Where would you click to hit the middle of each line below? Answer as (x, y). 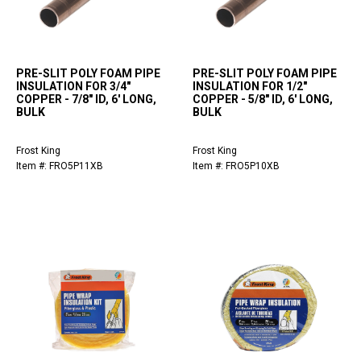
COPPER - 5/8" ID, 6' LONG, (263, 100)
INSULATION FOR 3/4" (73, 87)
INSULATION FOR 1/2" (250, 87)
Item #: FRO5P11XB (60, 166)
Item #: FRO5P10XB (236, 166)
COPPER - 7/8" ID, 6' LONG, (86, 100)
